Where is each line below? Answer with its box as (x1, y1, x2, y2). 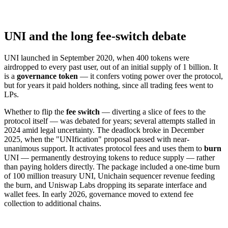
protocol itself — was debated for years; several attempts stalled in (4, 116, 215, 125)
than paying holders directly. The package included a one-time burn (4, 162, 220, 171)
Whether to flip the (4, 107, 66, 116)
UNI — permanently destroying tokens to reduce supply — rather (4, 153, 215, 162)
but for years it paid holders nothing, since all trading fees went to (4, 80, 213, 90)
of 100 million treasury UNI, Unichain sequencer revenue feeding (4, 171, 215, 180)
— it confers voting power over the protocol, (78, 71, 223, 80)
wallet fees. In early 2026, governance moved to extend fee (4, 189, 193, 198)
